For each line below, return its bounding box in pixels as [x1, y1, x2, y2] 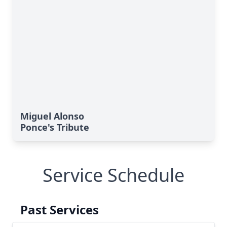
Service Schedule [43, 163, 184, 187]
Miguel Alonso [20, 110, 84, 122]
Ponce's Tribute [20, 121, 89, 133]
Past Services [20, 201, 99, 218]
